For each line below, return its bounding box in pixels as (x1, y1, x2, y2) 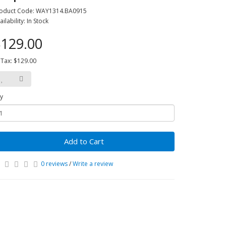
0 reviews (41, 159, 68, 168)
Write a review (73, 159, 113, 168)
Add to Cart (64, 136, 104, 146)
